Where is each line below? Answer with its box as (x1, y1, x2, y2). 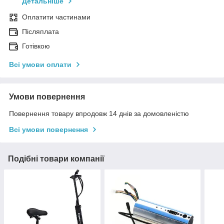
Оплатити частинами (22, 13, 90, 21)
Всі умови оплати (9, 60, 71, 69)
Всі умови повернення (9, 125, 88, 134)
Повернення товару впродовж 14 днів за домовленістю (9, 109, 189, 118)
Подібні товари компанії (8, 154, 104, 163)
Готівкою (22, 42, 50, 50)
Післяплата (22, 27, 59, 36)
